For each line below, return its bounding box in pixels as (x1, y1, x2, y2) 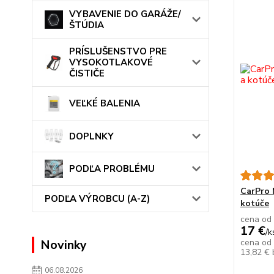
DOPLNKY (69, 130, 114, 143)
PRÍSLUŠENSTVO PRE (69, 45, 167, 58)
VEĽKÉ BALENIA (69, 97, 140, 110)
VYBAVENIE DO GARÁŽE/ (69, 8, 181, 21)
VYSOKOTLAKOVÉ (69, 56, 153, 69)
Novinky (40, 237, 87, 254)
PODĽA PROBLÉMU (69, 163, 155, 176)
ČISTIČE (69, 67, 105, 80)
